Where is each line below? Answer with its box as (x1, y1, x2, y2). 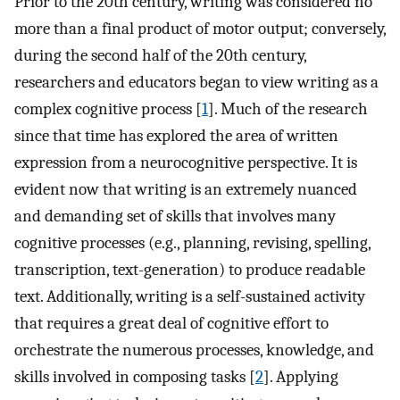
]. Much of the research (208, 99, 368, 120)
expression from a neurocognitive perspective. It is (14, 153, 357, 173)
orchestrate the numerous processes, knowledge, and (14, 340, 374, 361)
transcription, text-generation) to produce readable (14, 260, 365, 280)
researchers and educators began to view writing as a (14, 72, 379, 93)
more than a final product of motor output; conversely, (14, 19, 386, 39)
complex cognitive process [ (14, 99, 202, 120)
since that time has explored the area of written (14, 126, 338, 146)
